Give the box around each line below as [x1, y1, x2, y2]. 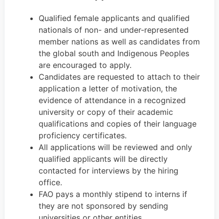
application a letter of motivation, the [39, 84, 177, 94]
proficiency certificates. [39, 131, 127, 141]
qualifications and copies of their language [39, 119, 197, 129]
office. [39, 177, 62, 188]
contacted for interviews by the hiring [39, 166, 178, 176]
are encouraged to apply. [39, 60, 131, 70]
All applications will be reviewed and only [39, 142, 192, 153]
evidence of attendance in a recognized [39, 95, 186, 106]
